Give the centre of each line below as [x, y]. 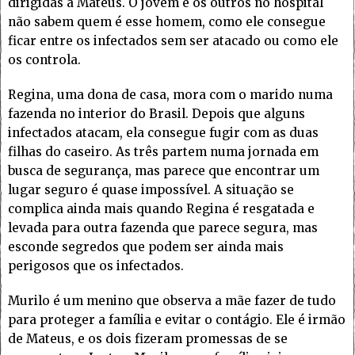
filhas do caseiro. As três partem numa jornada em [163, 152]
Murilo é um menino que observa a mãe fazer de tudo [172, 301]
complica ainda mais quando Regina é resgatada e [161, 209]
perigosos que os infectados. [96, 266]
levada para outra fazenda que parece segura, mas [163, 228]
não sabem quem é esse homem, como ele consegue [167, 22]
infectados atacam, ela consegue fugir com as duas [163, 133]
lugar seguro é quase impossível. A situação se [151, 190]
